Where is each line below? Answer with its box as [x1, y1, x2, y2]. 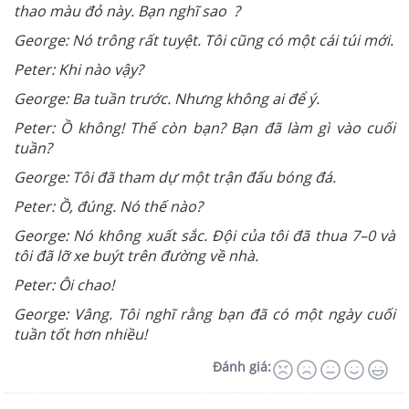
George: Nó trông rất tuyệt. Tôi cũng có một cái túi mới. [14, 30, 393, 51]
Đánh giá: [213, 358, 271, 376]
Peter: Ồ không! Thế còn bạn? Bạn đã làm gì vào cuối [14, 118, 395, 139]
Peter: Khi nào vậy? [14, 59, 143, 80]
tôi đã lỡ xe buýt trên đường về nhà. [14, 246, 258, 267]
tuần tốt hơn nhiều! [14, 324, 147, 345]
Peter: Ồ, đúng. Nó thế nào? [14, 196, 203, 217]
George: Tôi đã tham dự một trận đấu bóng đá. [14, 167, 336, 188]
